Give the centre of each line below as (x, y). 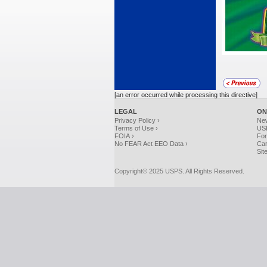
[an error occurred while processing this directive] (186, 95)
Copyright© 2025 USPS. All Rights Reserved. (179, 171)
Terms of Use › (136, 128)
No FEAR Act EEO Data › (151, 144)
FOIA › (124, 136)
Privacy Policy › (137, 120)
